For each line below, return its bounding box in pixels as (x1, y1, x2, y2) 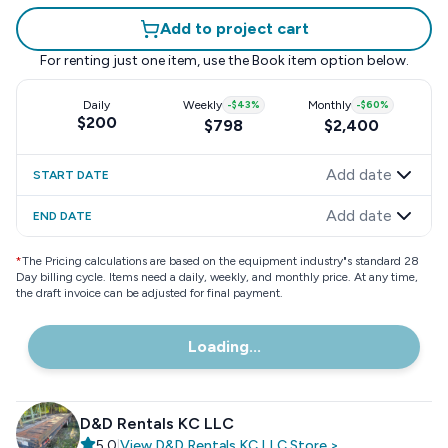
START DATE (33, 168, 109, 182)
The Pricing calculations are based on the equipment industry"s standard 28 (22, 254, 419, 268)
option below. (316, 52, 409, 69)
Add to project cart (159, 19, 309, 38)
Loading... (187, 337, 261, 356)
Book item (251, 52, 317, 69)
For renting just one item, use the (39, 52, 249, 69)
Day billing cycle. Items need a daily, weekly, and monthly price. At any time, (16, 270, 418, 284)
